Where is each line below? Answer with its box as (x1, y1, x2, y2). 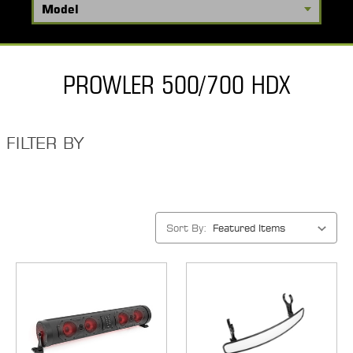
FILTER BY (6, 133, 84, 153)
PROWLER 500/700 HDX (62, 69, 291, 100)
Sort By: (166, 221, 206, 234)
